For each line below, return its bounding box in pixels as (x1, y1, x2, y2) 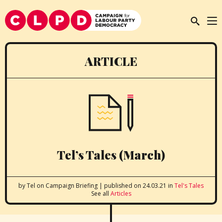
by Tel (18, 181, 37, 190)
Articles (110, 189, 131, 198)
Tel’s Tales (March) (57, 147, 165, 163)
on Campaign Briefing (37, 181, 99, 190)
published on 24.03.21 (103, 181, 168, 190)
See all (91, 189, 111, 198)
